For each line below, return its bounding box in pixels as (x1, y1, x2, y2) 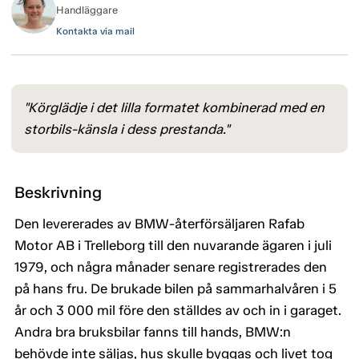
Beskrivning (14, 183, 102, 203)
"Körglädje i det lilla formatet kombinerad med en (24, 99, 325, 116)
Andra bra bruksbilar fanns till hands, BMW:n (14, 324, 291, 341)
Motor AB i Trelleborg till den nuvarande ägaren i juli (14, 237, 332, 254)
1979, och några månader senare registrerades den (14, 259, 327, 276)
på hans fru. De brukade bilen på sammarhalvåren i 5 (14, 280, 337, 297)
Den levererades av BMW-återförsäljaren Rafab (14, 216, 305, 232)
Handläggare (56, 4, 118, 17)
